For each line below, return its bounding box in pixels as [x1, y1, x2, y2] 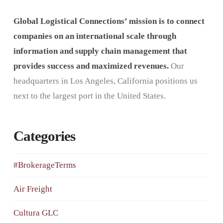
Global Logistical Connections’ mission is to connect [13, 16, 205, 26]
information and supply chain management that [13, 46, 187, 56]
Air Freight [13, 184, 52, 194]
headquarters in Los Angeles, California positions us [13, 76, 198, 86]
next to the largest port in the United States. [13, 91, 166, 101]
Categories [13, 128, 75, 144]
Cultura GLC [13, 208, 58, 218]
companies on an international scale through [13, 31, 176, 41]
